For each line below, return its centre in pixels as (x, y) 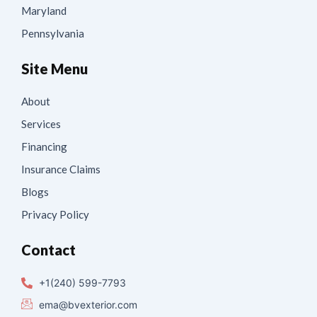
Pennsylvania (53, 34)
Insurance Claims (61, 169)
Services (41, 124)
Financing (44, 147)
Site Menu (54, 69)
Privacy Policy (55, 215)
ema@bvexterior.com (88, 304)
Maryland (44, 11)
